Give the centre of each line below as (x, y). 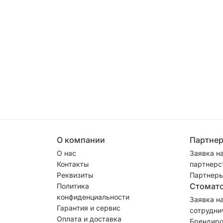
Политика (73, 186)
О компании (81, 140)
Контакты (73, 164)
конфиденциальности (93, 197)
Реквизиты (75, 175)
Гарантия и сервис (89, 208)
